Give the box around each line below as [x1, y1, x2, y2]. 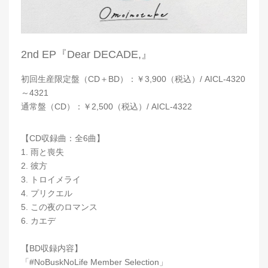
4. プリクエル [21, 188, 72, 199]
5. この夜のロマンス [21, 202, 98, 212]
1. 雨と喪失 [21, 147, 64, 157]
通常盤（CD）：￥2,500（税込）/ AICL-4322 [21, 102, 192, 112]
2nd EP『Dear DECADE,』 [21, 48, 152, 61]
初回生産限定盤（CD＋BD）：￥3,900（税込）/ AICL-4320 [21, 74, 245, 84]
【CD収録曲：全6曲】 [21, 133, 105, 144]
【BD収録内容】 [21, 243, 83, 254]
